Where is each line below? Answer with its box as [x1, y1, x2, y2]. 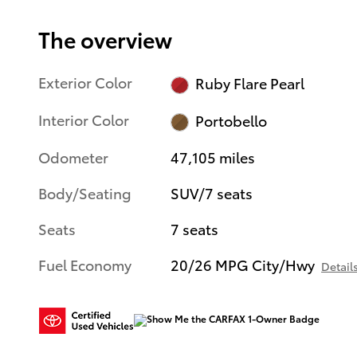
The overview [38, 23, 172, 55]
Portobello [194, 109, 267, 130]
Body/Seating [38, 182, 131, 202]
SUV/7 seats [171, 182, 253, 202]
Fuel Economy [38, 253, 131, 274]
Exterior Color [38, 72, 132, 92]
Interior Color [38, 109, 129, 129]
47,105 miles [171, 146, 256, 167]
